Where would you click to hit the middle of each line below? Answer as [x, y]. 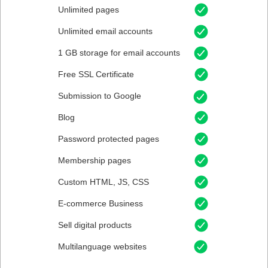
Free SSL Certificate [96, 74]
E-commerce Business [100, 203]
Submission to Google [100, 96]
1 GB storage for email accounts [119, 53]
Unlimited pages [89, 10]
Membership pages [95, 160]
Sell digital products [95, 225]
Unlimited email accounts [105, 31]
